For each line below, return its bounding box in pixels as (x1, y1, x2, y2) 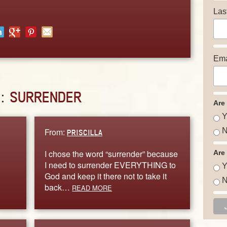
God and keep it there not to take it (45, 170, 167, 182)
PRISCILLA (67, 127, 103, 137)
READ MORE (72, 182, 112, 193)
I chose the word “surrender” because (45, 147, 178, 160)
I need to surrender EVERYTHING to (45, 159, 176, 171)
